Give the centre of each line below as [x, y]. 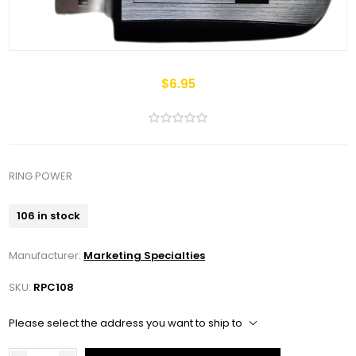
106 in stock [49, 216]
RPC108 [54, 288]
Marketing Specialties [145, 256]
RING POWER [41, 176]
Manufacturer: [45, 256]
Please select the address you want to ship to [126, 323]
